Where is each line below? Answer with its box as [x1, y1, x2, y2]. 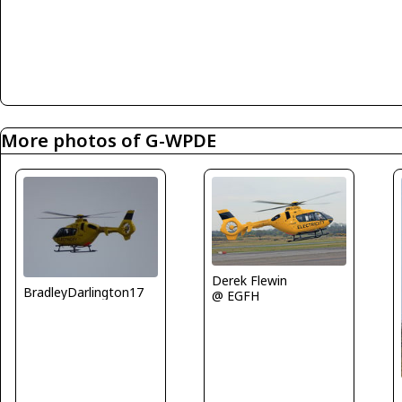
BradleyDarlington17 [23, 284, 144, 301]
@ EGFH [212, 287, 260, 305]
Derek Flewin [212, 272, 288, 290]
